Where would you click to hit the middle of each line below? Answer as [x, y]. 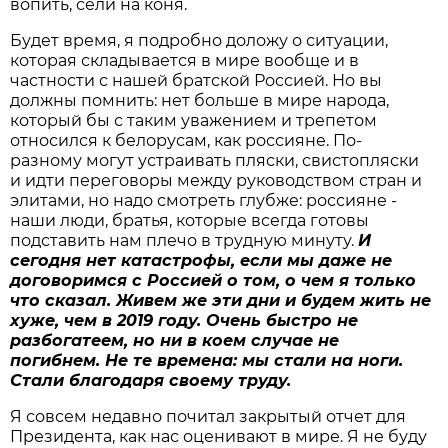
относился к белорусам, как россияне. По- [186, 140]
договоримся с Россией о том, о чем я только [213, 280]
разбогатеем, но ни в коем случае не [175, 340]
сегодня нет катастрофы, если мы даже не [201, 260]
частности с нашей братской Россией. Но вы [196, 80]
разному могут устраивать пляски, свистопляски [215, 160]
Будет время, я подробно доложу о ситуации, [199, 40]
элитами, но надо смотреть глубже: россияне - [204, 200]
